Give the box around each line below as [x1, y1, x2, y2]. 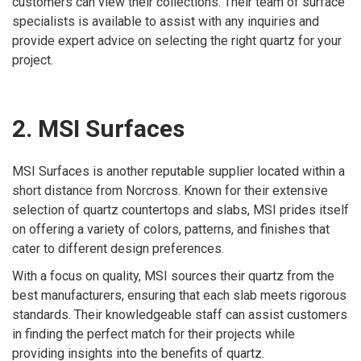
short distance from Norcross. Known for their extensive [12, 182, 328, 198]
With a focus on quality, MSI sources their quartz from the [12, 268, 334, 284]
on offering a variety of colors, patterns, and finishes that [12, 221, 330, 237]
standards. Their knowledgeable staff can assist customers [12, 306, 347, 322]
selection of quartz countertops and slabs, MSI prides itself [12, 201, 349, 218]
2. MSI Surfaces [12, 114, 185, 143]
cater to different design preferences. [12, 240, 224, 256]
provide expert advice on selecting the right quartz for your [12, 33, 342, 49]
